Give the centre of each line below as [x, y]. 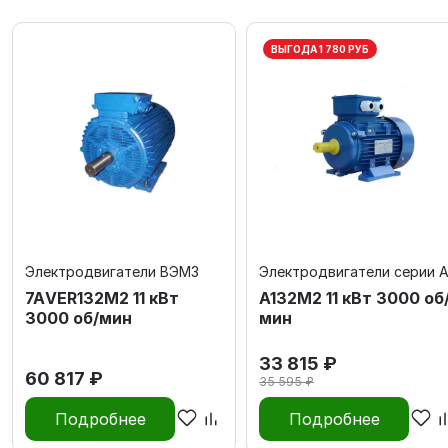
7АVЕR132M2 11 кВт [102, 298]
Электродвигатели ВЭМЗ [112, 272]
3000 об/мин [78, 318]
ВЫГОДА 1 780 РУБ [320, 49]
